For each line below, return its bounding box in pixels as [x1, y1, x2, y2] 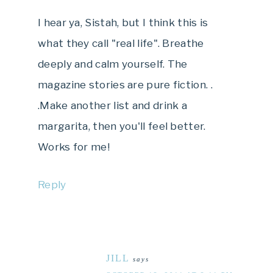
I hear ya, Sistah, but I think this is [38, 16, 208, 29]
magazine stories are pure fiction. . [38, 78, 213, 91]
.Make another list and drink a [38, 99, 188, 112]
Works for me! [38, 140, 110, 153]
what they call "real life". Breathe [38, 37, 204, 49]
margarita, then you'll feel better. [38, 119, 206, 132]
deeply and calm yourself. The [38, 57, 188, 70]
